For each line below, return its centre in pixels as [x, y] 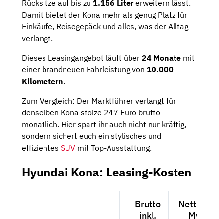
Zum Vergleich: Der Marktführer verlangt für [99, 101]
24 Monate [161, 58]
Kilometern [43, 81]
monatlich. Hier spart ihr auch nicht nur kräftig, [104, 124]
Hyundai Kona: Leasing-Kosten [107, 172]
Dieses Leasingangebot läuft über [82, 58]
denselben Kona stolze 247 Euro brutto [91, 113]
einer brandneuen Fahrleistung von [84, 70]
